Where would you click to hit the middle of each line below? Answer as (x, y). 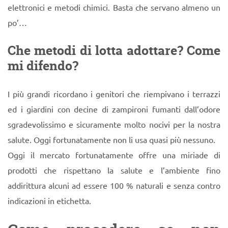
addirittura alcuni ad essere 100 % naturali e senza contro (114, 185)
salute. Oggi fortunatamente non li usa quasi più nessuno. (111, 139)
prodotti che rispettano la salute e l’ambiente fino (114, 170)
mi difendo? (43, 65)
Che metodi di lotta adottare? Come (114, 50)
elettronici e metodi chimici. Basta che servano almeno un (114, 7)
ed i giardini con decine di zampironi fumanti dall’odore (114, 109)
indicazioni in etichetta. (49, 200)
